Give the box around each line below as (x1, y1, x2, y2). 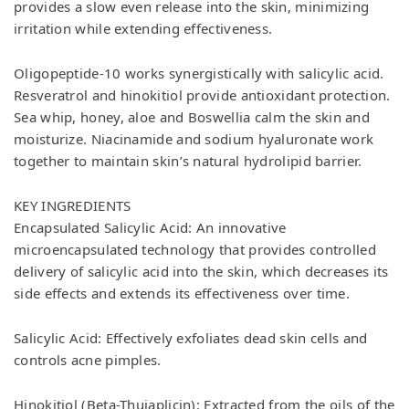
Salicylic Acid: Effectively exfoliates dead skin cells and (14, 328, 368, 347)
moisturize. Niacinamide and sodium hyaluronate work (14, 130, 374, 149)
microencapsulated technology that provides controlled (14, 239, 376, 258)
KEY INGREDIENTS (14, 195, 131, 215)
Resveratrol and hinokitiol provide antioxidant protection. (14, 86, 391, 105)
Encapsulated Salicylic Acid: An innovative (14, 217, 287, 236)
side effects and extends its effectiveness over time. (14, 283, 351, 302)
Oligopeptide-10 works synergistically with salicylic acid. (14, 64, 384, 83)
